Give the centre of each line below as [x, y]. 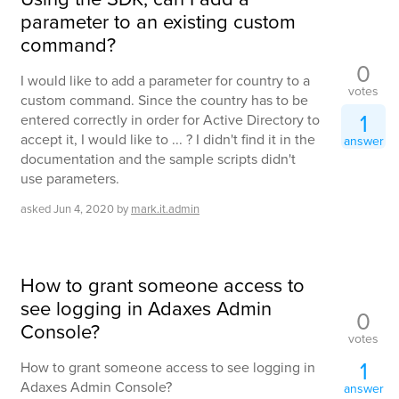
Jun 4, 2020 [84, 209]
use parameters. [70, 179]
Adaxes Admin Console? [96, 387]
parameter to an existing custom [158, 21]
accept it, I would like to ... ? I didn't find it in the [168, 139]
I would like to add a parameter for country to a [165, 81]
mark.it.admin [165, 209]
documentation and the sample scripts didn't [158, 159]
